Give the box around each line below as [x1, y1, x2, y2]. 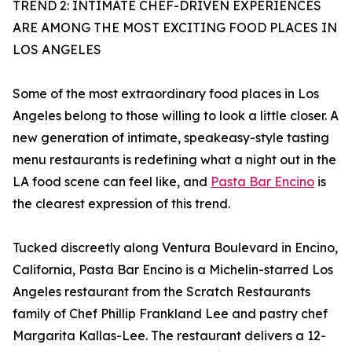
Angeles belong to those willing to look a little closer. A [13, 108, 339, 124]
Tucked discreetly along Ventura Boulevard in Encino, [13, 240, 338, 256]
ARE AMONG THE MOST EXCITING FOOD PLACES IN [13, 20, 337, 36]
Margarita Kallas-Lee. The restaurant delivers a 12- [13, 328, 326, 344]
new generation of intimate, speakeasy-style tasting [13, 130, 329, 146]
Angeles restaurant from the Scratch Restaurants [13, 284, 310, 300]
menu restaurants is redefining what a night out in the [13, 152, 336, 168]
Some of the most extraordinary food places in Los [13, 86, 319, 102]
